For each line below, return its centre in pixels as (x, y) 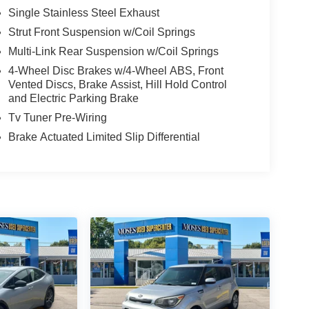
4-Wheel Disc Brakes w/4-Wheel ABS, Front (116, 71)
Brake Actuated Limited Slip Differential (104, 137)
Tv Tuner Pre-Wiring (57, 118)
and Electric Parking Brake (73, 99)
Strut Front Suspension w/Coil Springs (101, 32)
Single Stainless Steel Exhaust (83, 13)
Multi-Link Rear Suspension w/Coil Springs (113, 52)
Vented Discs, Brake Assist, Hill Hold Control (117, 85)
